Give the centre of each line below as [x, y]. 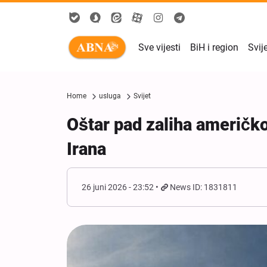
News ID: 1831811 [204, 187]
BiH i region [214, 47]
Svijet [142, 96]
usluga [110, 96]
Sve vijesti [159, 47]
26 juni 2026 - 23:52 [118, 187]
